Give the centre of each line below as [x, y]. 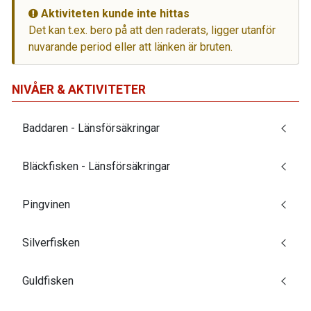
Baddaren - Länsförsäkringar [91, 128]
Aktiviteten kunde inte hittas [114, 13]
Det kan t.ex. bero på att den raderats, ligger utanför [152, 30]
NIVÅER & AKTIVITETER [79, 89]
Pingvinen [46, 204]
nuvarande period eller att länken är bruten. [131, 47]
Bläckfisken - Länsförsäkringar [96, 166]
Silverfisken [51, 242]
